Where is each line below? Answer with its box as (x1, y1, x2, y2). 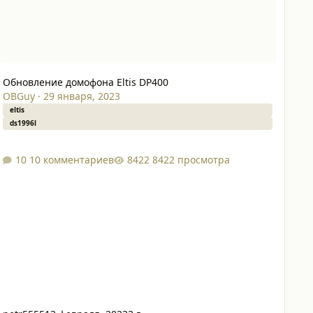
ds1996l (9, 118, 36, 129)
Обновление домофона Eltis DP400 (2, 75, 168, 89)
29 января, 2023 (43, 89, 120, 103)
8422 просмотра (152, 152, 230, 166)
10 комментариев (29, 152, 114, 166)
